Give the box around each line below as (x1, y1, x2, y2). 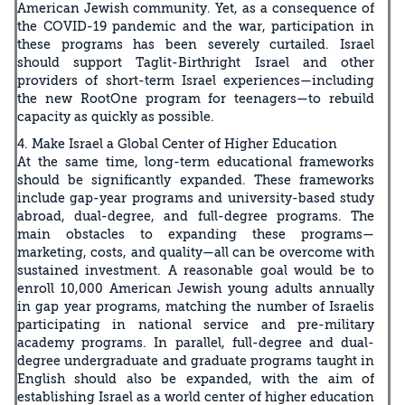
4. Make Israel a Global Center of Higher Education (17, 136, 337, 151)
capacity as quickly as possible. (17, 108, 214, 124)
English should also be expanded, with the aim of (17, 371, 374, 386)
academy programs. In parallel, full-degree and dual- (17, 334, 374, 350)
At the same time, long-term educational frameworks (17, 154, 374, 169)
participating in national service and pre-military (17, 316, 374, 332)
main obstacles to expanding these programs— (17, 226, 374, 241)
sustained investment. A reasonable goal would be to (17, 262, 374, 278)
